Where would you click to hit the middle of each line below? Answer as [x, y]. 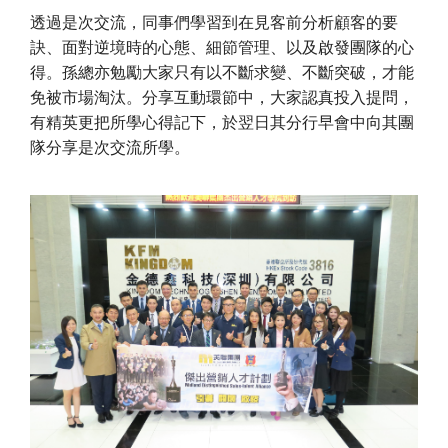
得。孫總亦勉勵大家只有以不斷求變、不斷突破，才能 [222, 73]
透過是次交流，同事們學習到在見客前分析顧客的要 [214, 23]
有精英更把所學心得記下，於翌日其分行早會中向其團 [222, 123]
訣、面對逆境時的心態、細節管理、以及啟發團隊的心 [222, 48]
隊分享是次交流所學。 [110, 148]
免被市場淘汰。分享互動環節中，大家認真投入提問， [222, 98]
